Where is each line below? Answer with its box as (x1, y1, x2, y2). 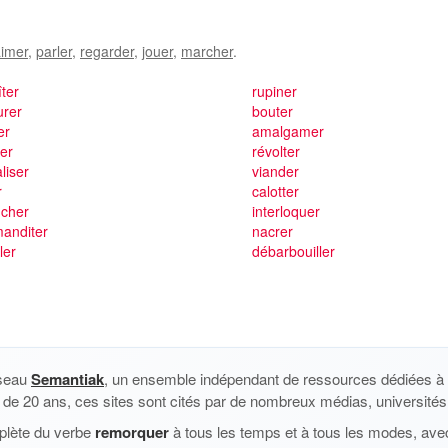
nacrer (251, 221, 293, 241)
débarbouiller (251, 241, 335, 261)
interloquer (251, 201, 320, 221)
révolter (251, 141, 300, 161)
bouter (251, 101, 293, 121)
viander (251, 161, 299, 181)
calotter (251, 181, 299, 201)
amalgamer (251, 121, 324, 141)
